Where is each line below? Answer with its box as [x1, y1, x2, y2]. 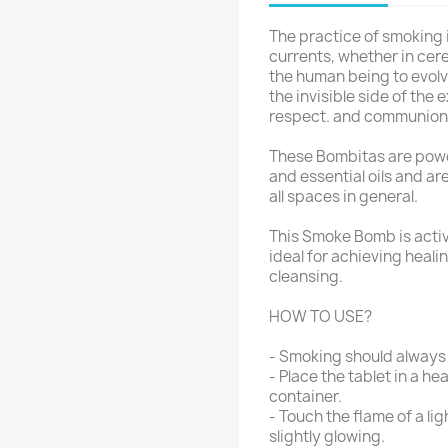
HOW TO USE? [269, 305, 372, 327]
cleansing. [269, 265, 343, 287]
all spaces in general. [269, 185, 418, 207]
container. [269, 385, 342, 407]
